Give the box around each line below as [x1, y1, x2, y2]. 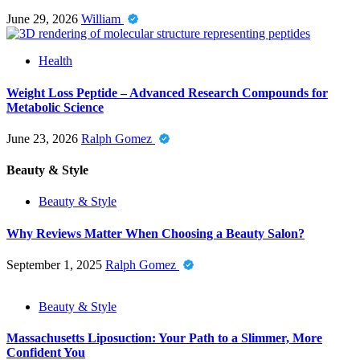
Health [39, 54, 72, 68]
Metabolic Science [6, 100, 104, 114]
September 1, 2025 [6, 257, 105, 272]
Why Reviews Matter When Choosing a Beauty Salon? [6, 226, 305, 240]
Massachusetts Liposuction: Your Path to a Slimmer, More [6, 331, 322, 346]
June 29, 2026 [6, 12, 81, 27]
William [81, 12, 124, 27]
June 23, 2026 [6, 131, 81, 145]
